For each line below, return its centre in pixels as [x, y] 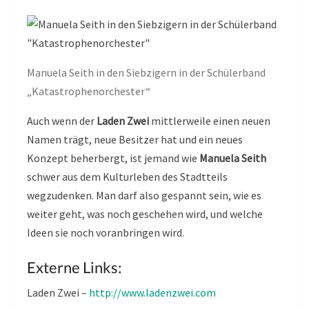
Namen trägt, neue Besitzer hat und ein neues [135, 139]
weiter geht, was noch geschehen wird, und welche [145, 213]
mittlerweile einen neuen [211, 120]
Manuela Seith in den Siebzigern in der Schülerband [146, 72]
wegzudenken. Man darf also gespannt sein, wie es [144, 195]
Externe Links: [74, 267]
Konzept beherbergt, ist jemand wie [113, 158]
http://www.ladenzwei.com [152, 292]
